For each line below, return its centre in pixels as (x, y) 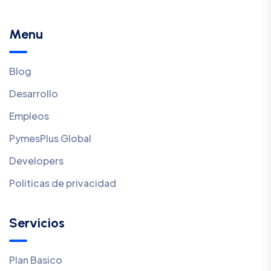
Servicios (37, 223)
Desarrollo (34, 94)
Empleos (29, 116)
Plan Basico (36, 260)
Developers (36, 161)
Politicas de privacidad (63, 183)
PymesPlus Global (50, 139)
